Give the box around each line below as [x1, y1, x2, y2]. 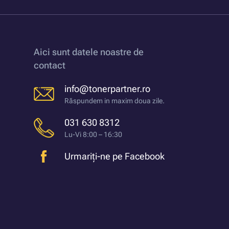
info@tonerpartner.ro [64, 83, 150, 95]
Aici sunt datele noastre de [34, 47, 144, 58]
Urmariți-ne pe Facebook [64, 151, 165, 162]
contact [34, 60, 65, 71]
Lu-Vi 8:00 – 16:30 [64, 130, 122, 139]
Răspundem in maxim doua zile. [64, 97, 165, 105]
